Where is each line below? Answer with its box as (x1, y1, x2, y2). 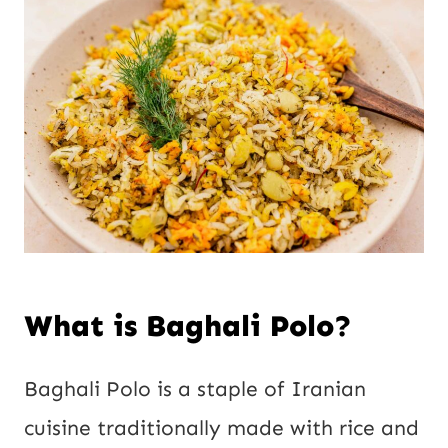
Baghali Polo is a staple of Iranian (24, 375, 366, 402)
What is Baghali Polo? (24, 307, 352, 344)
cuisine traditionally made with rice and (24, 414, 419, 441)
